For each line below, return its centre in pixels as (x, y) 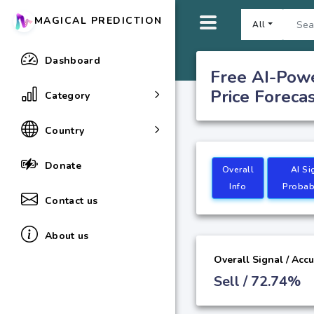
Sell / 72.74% (257, 281)
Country (65, 130)
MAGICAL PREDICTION (98, 21)
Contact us (71, 200)
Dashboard (73, 60)
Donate (63, 165)
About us (67, 235)
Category (68, 95)
